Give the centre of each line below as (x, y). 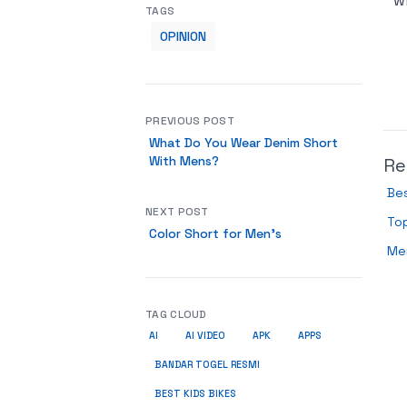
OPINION (183, 36)
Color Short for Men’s (215, 233)
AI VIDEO (205, 336)
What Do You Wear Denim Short (243, 143)
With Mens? (184, 161)
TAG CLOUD (176, 314)
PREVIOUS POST (190, 121)
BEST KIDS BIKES (195, 394)
